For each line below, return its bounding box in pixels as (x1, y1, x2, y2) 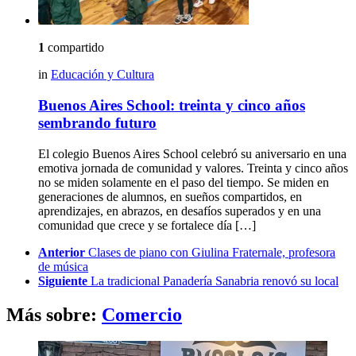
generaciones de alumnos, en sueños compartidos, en (38, 189, 302, 203)
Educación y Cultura (51, 68, 154, 82)
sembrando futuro (38, 114, 157, 131)
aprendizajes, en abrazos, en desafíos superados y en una (38, 203, 321, 218)
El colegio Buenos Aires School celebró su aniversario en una (38, 146, 346, 161)
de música (38, 259, 88, 273)
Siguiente (38, 273, 87, 288)
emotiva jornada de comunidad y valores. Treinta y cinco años (38, 161, 348, 175)
